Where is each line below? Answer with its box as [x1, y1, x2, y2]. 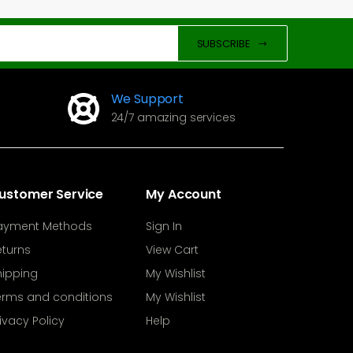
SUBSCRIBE [196, 35, 251, 51]
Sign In [146, 218, 183, 235]
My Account [146, 185, 221, 204]
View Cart [146, 242, 199, 258]
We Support [110, 90, 184, 109]
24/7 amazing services [110, 110, 236, 126]
